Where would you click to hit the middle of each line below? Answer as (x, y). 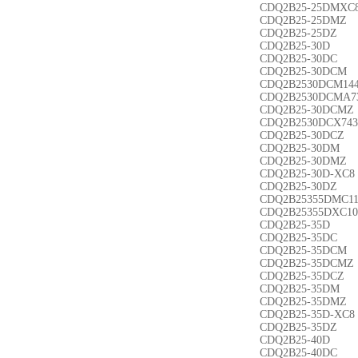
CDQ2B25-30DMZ (303, 161)
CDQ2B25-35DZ (298, 327)
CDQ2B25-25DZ (298, 33)
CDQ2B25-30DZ (298, 187)
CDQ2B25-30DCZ (302, 135)
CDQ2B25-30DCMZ (307, 110)
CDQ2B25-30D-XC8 (307, 174)
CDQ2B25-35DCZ (302, 276)
